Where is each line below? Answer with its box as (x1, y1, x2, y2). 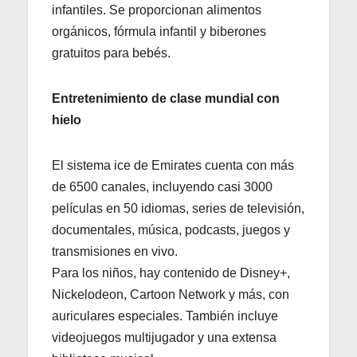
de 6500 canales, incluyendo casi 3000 (52, 179, 273, 194)
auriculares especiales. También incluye (52, 308, 278, 323)
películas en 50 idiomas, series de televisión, (52, 201, 304, 215)
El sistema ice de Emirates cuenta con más (52, 158, 294, 172)
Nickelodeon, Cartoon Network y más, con (52, 287, 289, 301)
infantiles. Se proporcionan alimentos (52, 2, 261, 17)
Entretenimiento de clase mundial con (52, 91, 280, 105)
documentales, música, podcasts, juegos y (52, 222, 290, 237)
